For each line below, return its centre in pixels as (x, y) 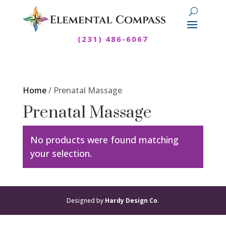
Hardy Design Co (131, 201)
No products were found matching (104, 140)
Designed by (86, 201)
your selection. (61, 154)
